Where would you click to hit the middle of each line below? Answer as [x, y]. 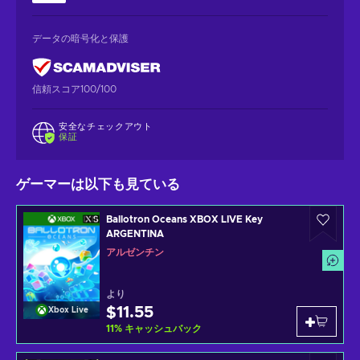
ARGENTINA [135, 234]
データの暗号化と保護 [80, 38]
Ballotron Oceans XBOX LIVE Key [184, 220]
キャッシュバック [163, 329]
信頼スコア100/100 [74, 89]
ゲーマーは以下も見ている [98, 185]
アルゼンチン [135, 253]
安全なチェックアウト [106, 126]
